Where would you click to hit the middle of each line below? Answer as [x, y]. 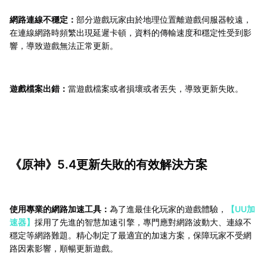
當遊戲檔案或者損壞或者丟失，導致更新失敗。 [156, 89]
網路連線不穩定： [43, 20]
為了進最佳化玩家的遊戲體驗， [168, 209]
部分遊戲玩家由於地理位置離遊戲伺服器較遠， [164, 20]
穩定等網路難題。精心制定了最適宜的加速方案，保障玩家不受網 [131, 235]
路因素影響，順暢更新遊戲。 [64, 249]
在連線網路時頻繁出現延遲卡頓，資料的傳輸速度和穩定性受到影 [131, 33]
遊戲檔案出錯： [39, 89]
